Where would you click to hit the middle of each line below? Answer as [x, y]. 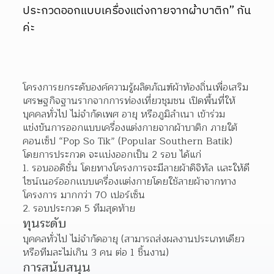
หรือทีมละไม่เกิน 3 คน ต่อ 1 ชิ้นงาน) [96, 253]
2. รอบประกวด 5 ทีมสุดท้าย [79, 209]
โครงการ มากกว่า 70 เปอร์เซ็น [84, 195]
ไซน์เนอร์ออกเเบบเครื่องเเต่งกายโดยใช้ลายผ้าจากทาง [130, 182]
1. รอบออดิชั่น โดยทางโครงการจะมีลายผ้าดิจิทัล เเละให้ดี [136, 168]
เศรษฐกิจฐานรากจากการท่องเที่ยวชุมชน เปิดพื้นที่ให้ [129, 101]
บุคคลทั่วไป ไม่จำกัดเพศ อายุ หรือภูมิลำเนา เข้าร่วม [124, 114]
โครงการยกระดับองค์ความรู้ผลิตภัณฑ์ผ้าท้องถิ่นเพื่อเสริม [136, 87]
